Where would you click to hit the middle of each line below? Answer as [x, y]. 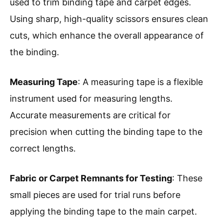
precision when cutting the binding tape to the [106, 132]
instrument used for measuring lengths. [91, 99]
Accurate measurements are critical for [90, 115]
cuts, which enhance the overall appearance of [107, 36]
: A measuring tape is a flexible [140, 82]
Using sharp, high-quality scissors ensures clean [109, 19]
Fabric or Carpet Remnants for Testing [91, 178]
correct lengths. [43, 149]
